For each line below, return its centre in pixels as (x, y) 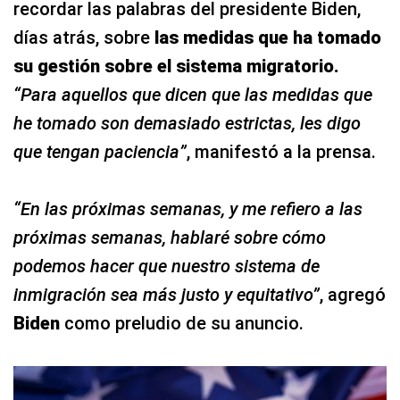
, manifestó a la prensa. (281, 152)
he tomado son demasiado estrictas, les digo (187, 124)
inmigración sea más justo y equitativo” (167, 295)
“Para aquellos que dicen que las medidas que (193, 95)
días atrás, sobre (82, 38)
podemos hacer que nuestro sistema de (167, 267)
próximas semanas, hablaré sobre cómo (170, 238)
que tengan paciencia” (100, 152)
